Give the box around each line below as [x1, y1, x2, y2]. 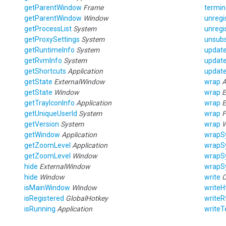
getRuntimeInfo [24, 45, 75, 54]
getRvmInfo [24, 56, 62, 65]
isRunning [24, 204, 55, 213]
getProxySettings [24, 35, 80, 43]
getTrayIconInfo [24, 98, 75, 107]
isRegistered [24, 194, 64, 202]
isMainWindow [24, 183, 70, 192]
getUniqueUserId [24, 109, 77, 118]
